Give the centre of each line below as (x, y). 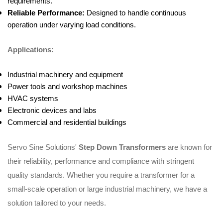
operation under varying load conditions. (72, 25)
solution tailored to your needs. (57, 203)
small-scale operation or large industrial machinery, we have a (107, 189)
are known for (189, 147)
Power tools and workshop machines (67, 87)
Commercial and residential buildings (67, 122)
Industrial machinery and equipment (65, 75)
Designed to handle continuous (135, 13)
